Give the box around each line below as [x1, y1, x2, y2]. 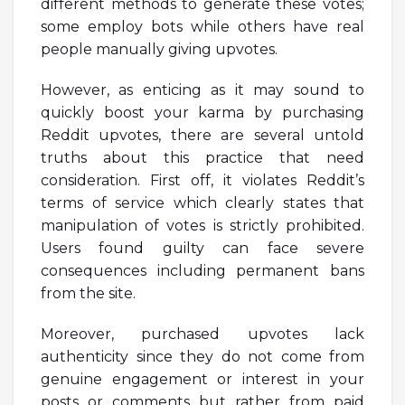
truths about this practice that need [41, 148, 364, 166]
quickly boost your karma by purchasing [41, 103, 364, 121]
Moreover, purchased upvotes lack [41, 325, 364, 343]
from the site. [41, 284, 136, 302]
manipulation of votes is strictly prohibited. [41, 216, 364, 234]
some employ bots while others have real [41, 17, 364, 35]
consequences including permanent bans [41, 261, 364, 279]
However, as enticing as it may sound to [41, 80, 364, 99]
